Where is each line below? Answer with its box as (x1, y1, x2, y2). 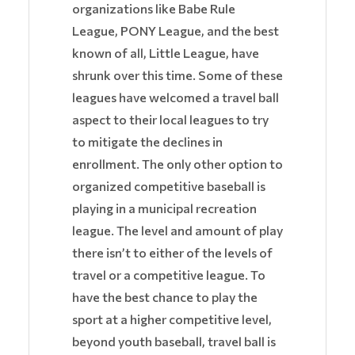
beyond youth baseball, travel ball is (72, 334, 276, 349)
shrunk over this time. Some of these (72, 67, 283, 83)
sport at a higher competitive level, (72, 311, 272, 327)
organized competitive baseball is (72, 178, 265, 194)
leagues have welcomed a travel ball (72, 90, 279, 105)
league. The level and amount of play (72, 223, 283, 239)
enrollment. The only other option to (72, 156, 283, 172)
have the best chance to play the (72, 289, 258, 305)
